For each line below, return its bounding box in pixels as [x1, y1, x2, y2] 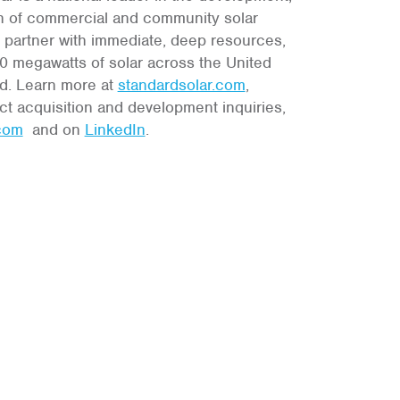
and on [22, 120, 85, 139]
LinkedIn [84, 120, 146, 139]
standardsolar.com [117, 75, 246, 95]
